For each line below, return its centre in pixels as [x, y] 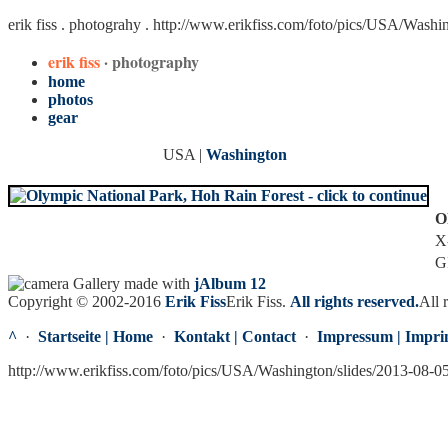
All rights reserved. [354, 301]
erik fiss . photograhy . [80, 24]
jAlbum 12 [230, 283]
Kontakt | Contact [235, 336]
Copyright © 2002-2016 [86, 301]
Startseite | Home [95, 336]
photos [70, 99]
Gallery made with [131, 283]
